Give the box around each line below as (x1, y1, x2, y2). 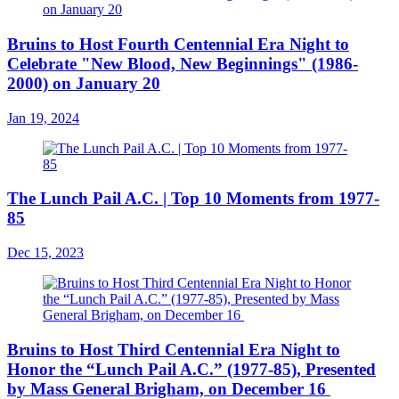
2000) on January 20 (7, 73, 160, 93)
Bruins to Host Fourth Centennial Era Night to (7, 34, 349, 53)
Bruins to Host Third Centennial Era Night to (7, 339, 340, 359)
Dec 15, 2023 (7, 244, 84, 260)
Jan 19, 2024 (7, 110, 79, 126)
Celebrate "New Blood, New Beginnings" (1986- (7, 53, 358, 73)
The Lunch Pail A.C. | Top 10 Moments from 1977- (7, 189, 379, 208)
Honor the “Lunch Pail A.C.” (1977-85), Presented (7, 359, 376, 379)
